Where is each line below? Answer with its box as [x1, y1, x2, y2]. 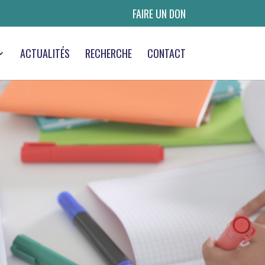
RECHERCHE [85, 46, 132, 61]
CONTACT [147, 46, 186, 61]
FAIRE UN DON [132, 5, 186, 21]
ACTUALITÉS [20, 46, 70, 61]
